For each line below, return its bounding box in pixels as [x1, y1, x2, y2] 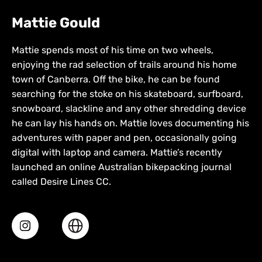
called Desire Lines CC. [12, 176, 111, 188]
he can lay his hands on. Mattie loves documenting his [12, 118, 249, 129]
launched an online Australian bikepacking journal [12, 161, 232, 173]
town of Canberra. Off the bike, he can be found [12, 74, 220, 85]
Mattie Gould [12, 15, 100, 32]
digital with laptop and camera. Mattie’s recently [12, 147, 222, 158]
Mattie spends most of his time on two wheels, [12, 44, 213, 56]
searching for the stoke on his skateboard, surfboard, [12, 88, 243, 100]
